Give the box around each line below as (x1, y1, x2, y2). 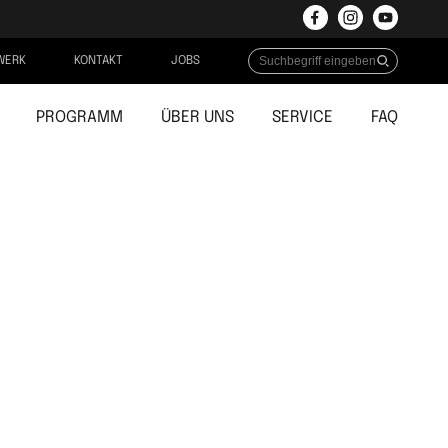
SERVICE (272, 109, 334, 126)
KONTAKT (74, 55, 124, 67)
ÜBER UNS (161, 109, 235, 126)
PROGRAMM (36, 109, 124, 126)
